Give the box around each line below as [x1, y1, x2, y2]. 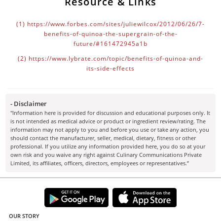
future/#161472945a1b [74, 39, 147, 48]
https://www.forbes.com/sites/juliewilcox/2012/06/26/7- [27, 19, 205, 28]
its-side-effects [86, 64, 135, 73]
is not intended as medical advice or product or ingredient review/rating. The [10, 117, 206, 125]
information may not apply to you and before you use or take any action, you [10, 125, 210, 133]
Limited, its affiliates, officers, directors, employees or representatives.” [10, 159, 189, 167]
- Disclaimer [10, 99, 47, 108]
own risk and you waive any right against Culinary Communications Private [10, 150, 202, 158]
